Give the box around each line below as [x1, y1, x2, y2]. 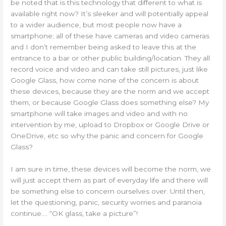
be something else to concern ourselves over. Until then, [11, 187, 205, 195]
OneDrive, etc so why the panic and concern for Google [11, 132, 204, 140]
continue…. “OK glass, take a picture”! [11, 209, 138, 217]
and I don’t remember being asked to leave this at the [11, 43, 197, 51]
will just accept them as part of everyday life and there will [11, 176, 208, 184]
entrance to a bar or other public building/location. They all [11, 54, 210, 63]
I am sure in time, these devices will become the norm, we [11, 164, 211, 173]
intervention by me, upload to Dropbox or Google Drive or [11, 121, 210, 129]
